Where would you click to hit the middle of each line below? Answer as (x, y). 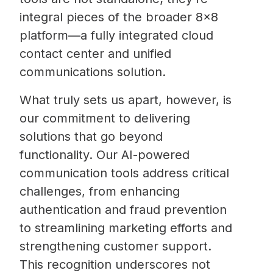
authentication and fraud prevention (123, 209)
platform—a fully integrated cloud (116, 35)
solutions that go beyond (91, 136)
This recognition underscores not (115, 264)
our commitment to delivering (105, 118)
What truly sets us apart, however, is (126, 100)
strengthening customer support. (115, 246)
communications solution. (93, 72)
